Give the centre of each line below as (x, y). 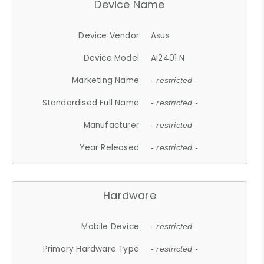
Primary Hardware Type (91, 249)
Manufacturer (111, 125)
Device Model (111, 58)
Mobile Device (110, 226)
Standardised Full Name (91, 103)
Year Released (110, 147)
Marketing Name (106, 80)
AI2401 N (168, 58)
